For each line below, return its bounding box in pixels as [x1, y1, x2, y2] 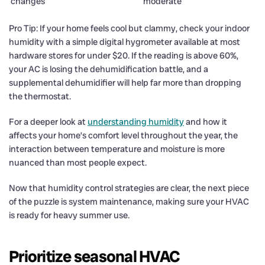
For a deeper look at [9, 115, 88, 128]
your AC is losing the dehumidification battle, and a [9, 63, 208, 75]
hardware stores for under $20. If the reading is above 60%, [9, 49, 238, 62]
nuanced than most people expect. [9, 156, 147, 169]
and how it [184, 115, 227, 128]
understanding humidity [88, 115, 184, 128]
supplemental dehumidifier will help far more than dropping [9, 76, 241, 89]
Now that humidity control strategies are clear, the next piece [9, 182, 249, 194]
